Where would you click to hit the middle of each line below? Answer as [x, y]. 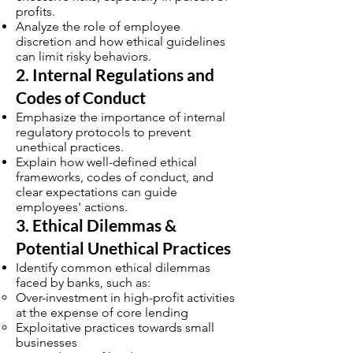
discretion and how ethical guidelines [121, 41]
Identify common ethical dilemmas [113, 268]
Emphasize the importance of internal [121, 117]
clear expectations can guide [97, 192]
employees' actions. [72, 207]
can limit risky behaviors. [84, 56]
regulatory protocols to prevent [103, 132]
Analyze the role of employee [98, 26]
